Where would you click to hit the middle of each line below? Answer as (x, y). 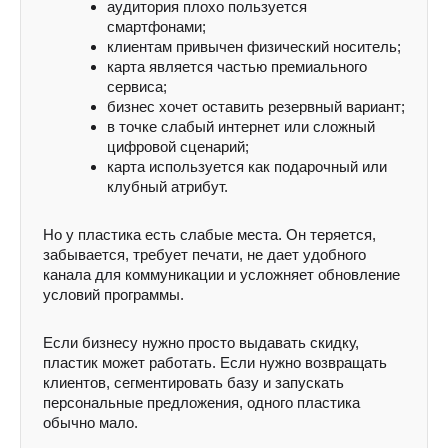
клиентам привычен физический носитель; (254, 46)
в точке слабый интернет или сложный (241, 126)
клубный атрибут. (167, 186)
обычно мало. (90, 422)
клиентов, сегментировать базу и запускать (193, 382)
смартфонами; (156, 26)
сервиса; (137, 86)
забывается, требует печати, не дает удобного (204, 254)
